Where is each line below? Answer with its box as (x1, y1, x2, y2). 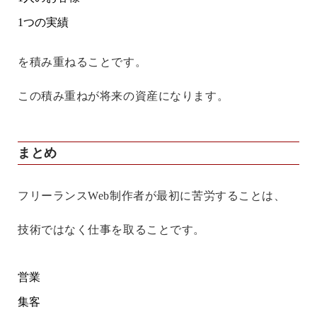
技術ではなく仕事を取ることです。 (18, 224, 205, 236)
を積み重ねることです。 (18, 56, 147, 69)
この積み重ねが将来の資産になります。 (18, 90, 229, 103)
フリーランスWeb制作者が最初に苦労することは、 (18, 190, 286, 202)
